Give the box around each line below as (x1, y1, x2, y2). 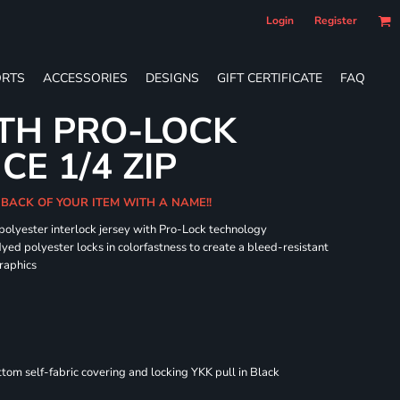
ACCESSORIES (43, 69, 128, 87)
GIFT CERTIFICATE (217, 69, 322, 87)
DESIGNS (146, 69, 199, 87)
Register (314, 13, 357, 28)
